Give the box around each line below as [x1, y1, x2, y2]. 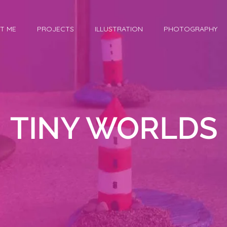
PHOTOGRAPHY [163, 24, 217, 33]
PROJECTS [36, 24, 74, 33]
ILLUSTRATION [94, 24, 143, 33]
